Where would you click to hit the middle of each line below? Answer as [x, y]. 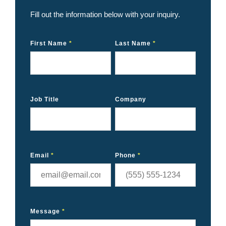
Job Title [45, 99]
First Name [50, 43]
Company [131, 99]
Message [46, 211]
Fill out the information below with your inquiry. [105, 14]
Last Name [134, 43]
